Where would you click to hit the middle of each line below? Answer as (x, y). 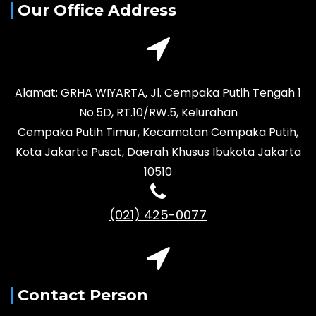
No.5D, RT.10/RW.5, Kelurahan (158, 113)
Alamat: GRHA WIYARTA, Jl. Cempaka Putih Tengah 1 (158, 93)
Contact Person (83, 296)
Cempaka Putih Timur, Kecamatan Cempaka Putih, (158, 133)
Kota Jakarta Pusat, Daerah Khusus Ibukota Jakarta (158, 152)
